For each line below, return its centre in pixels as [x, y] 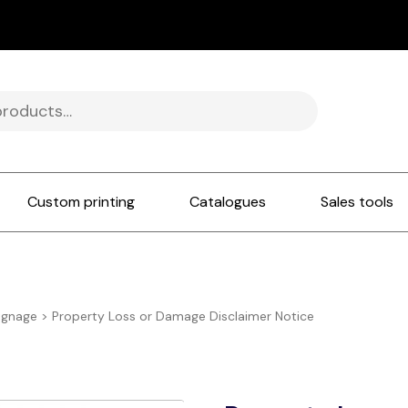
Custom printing [82, 202]
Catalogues [228, 202]
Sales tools [357, 202]
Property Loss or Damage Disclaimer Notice [184, 316]
